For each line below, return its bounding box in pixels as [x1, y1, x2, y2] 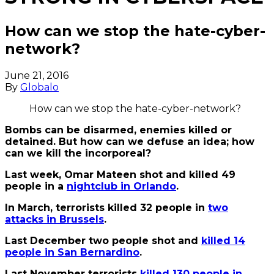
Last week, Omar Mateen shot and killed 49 [5, 168, 235, 180]
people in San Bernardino [5, 246, 139, 258]
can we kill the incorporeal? [5, 147, 151, 159]
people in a [5, 180, 67, 192]
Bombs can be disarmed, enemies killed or [5, 124, 232, 136]
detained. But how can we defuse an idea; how [5, 135, 254, 147]
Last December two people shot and [5, 234, 201, 246]
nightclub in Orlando [67, 180, 176, 192]
